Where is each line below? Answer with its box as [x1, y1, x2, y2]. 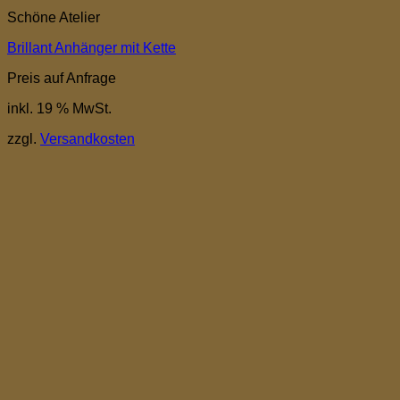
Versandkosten [40, 130, 135, 146]
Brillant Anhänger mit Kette [7, 39, 176, 55]
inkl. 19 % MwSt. [7, 100, 112, 116]
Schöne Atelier [7, 9, 100, 25]
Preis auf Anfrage [7, 70, 116, 86]
